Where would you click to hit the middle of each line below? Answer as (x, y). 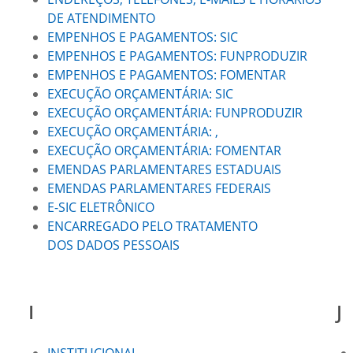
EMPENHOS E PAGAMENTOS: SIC (142, 37)
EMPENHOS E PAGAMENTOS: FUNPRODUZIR (177, 56)
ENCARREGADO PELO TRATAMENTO (152, 226)
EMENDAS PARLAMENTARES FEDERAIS (159, 188)
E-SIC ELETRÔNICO (102, 207)
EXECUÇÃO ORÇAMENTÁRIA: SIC (140, 94)
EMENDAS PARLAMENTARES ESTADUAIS (164, 169)
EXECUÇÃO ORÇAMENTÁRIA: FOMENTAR (164, 150)
